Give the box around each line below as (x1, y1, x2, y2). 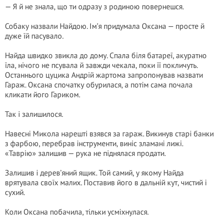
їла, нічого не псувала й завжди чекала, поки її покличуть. (5, 60, 197, 70)
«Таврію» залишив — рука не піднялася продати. (5, 148, 166, 158)
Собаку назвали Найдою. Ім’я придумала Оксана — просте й (5, 21, 204, 31)
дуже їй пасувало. (5, 31, 64, 41)
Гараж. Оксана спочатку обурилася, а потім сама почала (5, 80, 193, 89)
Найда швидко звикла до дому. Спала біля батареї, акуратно (5, 50, 207, 60)
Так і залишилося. (5, 109, 63, 119)
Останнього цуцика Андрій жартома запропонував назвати (5, 70, 203, 80)
